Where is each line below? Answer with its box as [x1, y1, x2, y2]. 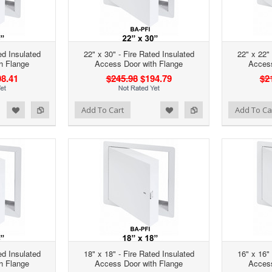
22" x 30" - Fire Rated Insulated [83, 48, 194, 60]
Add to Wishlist [147, 103, 195, 114]
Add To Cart [81, 104, 124, 116]
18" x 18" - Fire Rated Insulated [83, 248, 194, 260]
